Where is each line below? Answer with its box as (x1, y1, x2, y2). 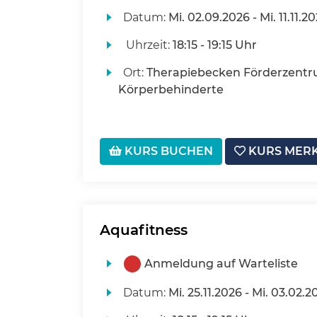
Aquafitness (100, 221, 188, 239)
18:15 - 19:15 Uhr (172, 38, 257, 52)
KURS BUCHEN (122, 144, 213, 158)
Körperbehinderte (117, 83, 224, 97)
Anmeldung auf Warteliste (144, 257, 298, 271)
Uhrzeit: (122, 38, 173, 52)
